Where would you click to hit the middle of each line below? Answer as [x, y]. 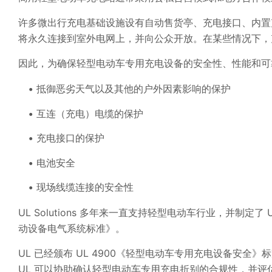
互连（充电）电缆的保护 [90, 113]
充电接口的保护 [70, 138]
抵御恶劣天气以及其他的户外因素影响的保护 [134, 89]
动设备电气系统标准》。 [72, 229]
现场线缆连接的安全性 [85, 187]
